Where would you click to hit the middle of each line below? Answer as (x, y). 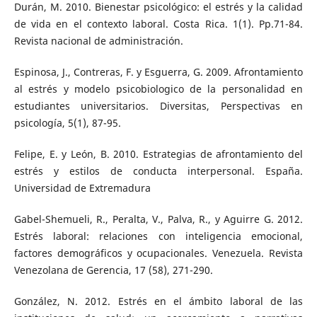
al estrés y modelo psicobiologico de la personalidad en (158, 89)
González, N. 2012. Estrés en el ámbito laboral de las (158, 301)
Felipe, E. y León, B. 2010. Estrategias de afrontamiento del (158, 154)
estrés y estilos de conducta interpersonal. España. (158, 171)
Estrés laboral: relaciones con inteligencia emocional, (158, 236)
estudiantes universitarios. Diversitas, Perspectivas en (158, 106)
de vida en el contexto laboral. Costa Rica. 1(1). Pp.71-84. (158, 24)
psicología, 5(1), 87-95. (67, 123)
